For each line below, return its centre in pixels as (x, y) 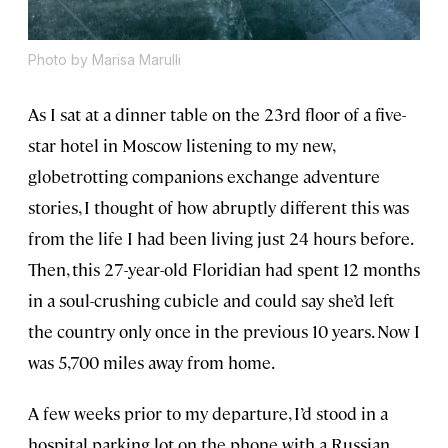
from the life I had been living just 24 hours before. (220, 238)
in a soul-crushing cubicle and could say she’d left (211, 300)
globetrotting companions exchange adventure (204, 176)
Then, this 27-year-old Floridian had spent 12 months (224, 269)
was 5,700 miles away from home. (151, 362)
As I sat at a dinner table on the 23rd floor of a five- (217, 114)
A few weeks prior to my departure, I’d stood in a (208, 413)
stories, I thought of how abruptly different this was (218, 207)
